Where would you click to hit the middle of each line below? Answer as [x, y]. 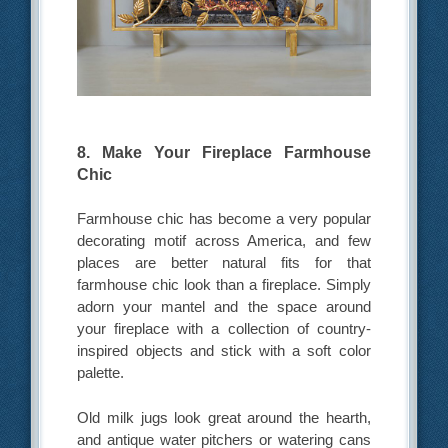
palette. [101, 372]
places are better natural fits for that [224, 262]
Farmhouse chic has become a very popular [224, 218]
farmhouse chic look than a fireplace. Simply [224, 284]
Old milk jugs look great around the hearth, [224, 418]
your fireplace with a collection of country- [224, 328]
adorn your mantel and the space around [224, 306]
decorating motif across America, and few [224, 240]
